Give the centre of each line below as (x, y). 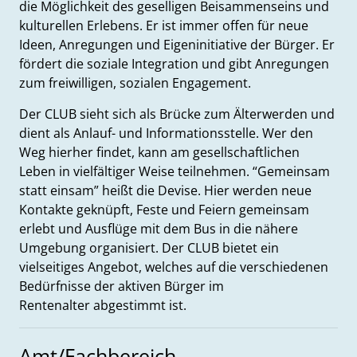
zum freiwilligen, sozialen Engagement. (135, 83)
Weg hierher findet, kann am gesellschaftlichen (159, 152)
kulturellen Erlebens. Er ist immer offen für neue (164, 25)
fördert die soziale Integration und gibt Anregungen (174, 64)
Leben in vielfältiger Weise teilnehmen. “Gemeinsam (175, 171)
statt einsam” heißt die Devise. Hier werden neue (165, 190)
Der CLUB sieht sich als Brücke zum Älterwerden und (177, 114)
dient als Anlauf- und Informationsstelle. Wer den (166, 133)
